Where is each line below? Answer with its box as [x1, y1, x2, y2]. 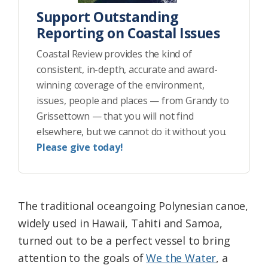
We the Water [146, 251, 217, 266]
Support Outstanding [36, 7, 179, 27]
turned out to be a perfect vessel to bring [18, 233, 230, 248]
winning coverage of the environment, [36, 78, 205, 92]
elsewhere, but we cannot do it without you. [36, 125, 227, 139]
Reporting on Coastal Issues [36, 23, 220, 43]
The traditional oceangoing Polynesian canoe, [18, 199, 249, 214]
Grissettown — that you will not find [36, 109, 194, 123]
